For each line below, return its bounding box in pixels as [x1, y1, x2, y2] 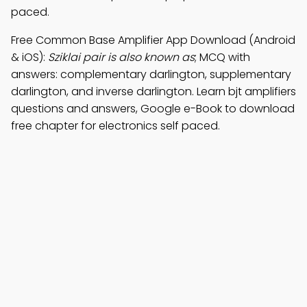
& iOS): [11, 49, 48, 65]
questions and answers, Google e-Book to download [11, 101, 295, 116]
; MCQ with [195, 49, 250, 65]
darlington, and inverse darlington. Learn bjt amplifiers [11, 84, 296, 99]
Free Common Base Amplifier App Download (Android [11, 32, 295, 48]
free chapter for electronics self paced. [11, 118, 220, 134]
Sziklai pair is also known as [48, 49, 195, 65]
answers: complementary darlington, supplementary [11, 66, 291, 82]
